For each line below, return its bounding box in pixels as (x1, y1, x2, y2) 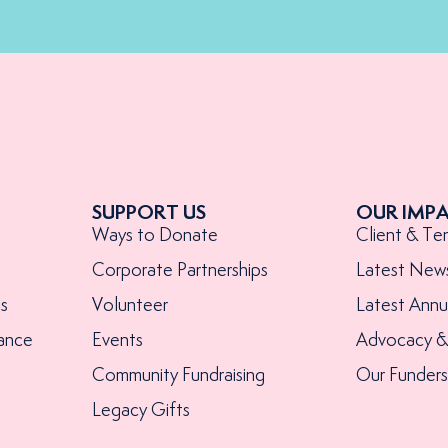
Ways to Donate (91, 226, 218, 245)
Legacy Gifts (91, 401, 190, 420)
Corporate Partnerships (91, 261, 268, 280)
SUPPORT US (91, 203, 206, 223)
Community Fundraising (91, 366, 265, 385)
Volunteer (91, 296, 168, 315)
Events (91, 331, 143, 350)
